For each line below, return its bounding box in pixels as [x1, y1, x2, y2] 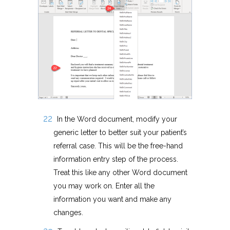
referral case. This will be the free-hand [53, 142, 183, 150]
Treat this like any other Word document [53, 168, 187, 177]
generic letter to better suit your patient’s [53, 128, 187, 137]
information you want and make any [53, 195, 171, 204]
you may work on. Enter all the [53, 182, 155, 190]
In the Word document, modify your [57, 115, 177, 124]
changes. [53, 208, 83, 217]
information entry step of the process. [53, 155, 178, 164]
